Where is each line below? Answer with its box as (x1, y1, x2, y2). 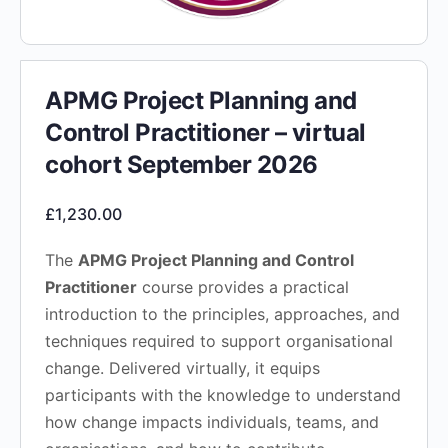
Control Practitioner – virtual (45, 117, 366, 147)
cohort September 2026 (45, 149, 318, 179)
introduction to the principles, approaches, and (45, 303, 400, 324)
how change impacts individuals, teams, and (45, 411, 379, 432)
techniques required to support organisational (45, 330, 393, 351)
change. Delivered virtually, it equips (45, 357, 320, 378)
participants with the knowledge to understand (45, 384, 401, 405)
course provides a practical (137, 276, 349, 297)
